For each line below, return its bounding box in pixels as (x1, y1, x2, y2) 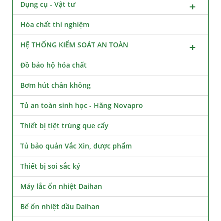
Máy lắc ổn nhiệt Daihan (20, 181, 102, 191)
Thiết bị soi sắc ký (20, 161, 80, 171)
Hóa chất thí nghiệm (20, 19, 89, 29)
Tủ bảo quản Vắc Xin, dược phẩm (20, 141, 132, 150)
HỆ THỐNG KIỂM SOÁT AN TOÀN (20, 39, 128, 49)
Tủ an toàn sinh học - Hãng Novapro (20, 100, 143, 110)
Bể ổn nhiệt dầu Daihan (20, 201, 100, 211)
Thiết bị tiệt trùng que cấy (20, 120, 109, 130)
